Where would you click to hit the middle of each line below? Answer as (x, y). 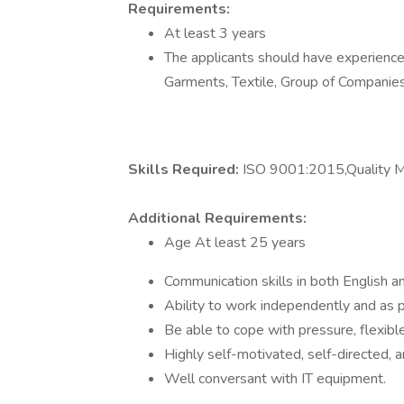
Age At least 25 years (235, 243)
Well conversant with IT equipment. (275, 379)
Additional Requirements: (217, 218)
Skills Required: (185, 170)
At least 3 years (215, 33)
